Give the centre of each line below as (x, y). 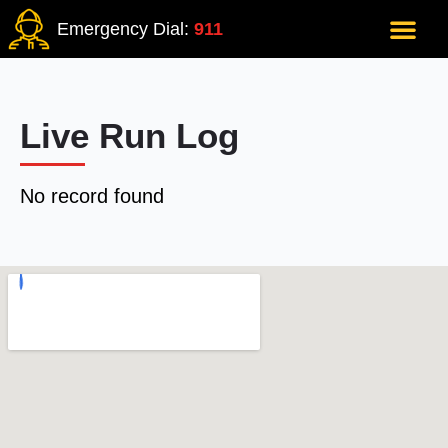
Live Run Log (129, 135)
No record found (92, 196)
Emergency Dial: (125, 29)
